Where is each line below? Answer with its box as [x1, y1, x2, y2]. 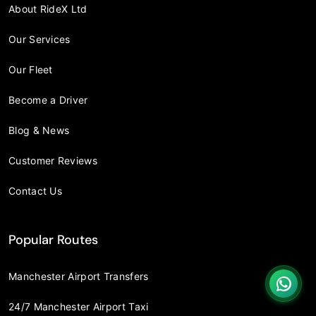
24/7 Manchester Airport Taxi [8, 300, 149, 312]
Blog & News [8, 123, 70, 136]
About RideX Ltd [8, 2, 87, 15]
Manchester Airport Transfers [8, 269, 149, 282]
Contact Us [8, 184, 62, 197]
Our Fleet [8, 63, 53, 75]
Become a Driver [8, 93, 88, 106]
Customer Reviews [8, 154, 97, 166]
